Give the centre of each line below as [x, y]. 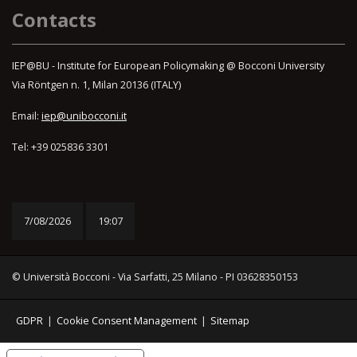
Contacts [54, 20]
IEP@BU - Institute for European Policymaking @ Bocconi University [168, 66]
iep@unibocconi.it [84, 116]
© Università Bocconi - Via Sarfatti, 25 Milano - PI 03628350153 [155, 277]
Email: [27, 116]
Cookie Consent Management [126, 321]
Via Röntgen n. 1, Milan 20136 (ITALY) [96, 85]
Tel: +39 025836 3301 [61, 147]
